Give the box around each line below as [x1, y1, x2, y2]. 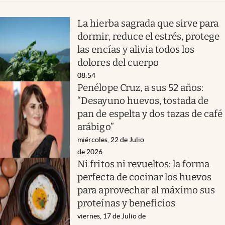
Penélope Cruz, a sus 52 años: [77, 81, 204, 93]
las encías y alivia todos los [77, 43, 195, 55]
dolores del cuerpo [77, 56, 159, 68]
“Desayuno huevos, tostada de [77, 94, 209, 106]
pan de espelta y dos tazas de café [77, 107, 223, 120]
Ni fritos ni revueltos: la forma [77, 158, 210, 170]
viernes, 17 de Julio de [77, 211, 146, 220]
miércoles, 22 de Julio [77, 135, 145, 144]
